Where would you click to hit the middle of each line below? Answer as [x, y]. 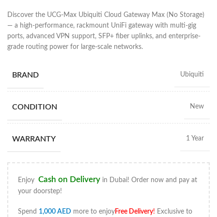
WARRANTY [34, 139]
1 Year [195, 138]
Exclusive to [174, 211]
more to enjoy [93, 211]
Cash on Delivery [69, 179]
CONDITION [35, 107]
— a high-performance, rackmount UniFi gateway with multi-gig [102, 25]
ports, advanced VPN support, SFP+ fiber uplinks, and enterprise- [104, 36]
